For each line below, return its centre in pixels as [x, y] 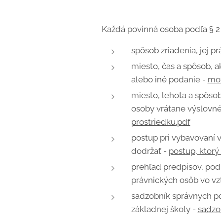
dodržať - [150, 151]
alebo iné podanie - [169, 79]
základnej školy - [164, 209]
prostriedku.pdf [161, 122]
